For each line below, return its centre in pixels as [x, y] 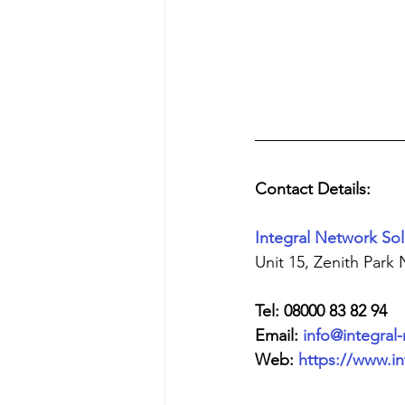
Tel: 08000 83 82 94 [321, 311]
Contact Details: [313, 188]
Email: [279, 335]
